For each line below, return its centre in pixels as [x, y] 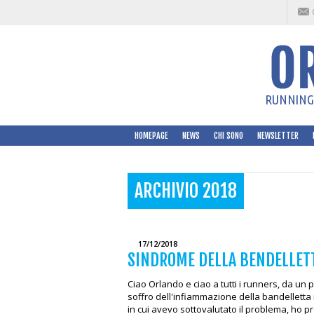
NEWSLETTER [278, 136]
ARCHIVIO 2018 [186, 191]
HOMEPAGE [151, 136]
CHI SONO [228, 136]
